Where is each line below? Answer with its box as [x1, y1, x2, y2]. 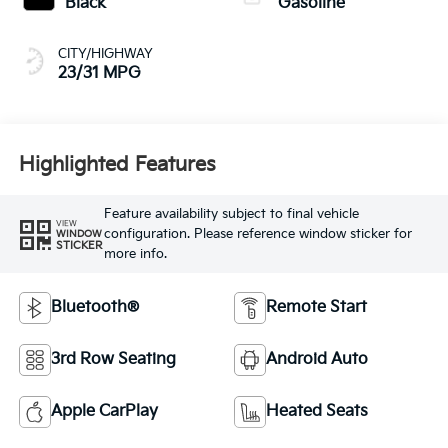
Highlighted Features [18, 153, 216, 178]
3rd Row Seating [50, 349, 176, 369]
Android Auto [266, 349, 368, 369]
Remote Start [266, 297, 367, 317]
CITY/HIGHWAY [57, 45, 153, 62]
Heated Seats [266, 401, 368, 421]
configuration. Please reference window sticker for [103, 226, 412, 243]
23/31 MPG [57, 63, 141, 83]
